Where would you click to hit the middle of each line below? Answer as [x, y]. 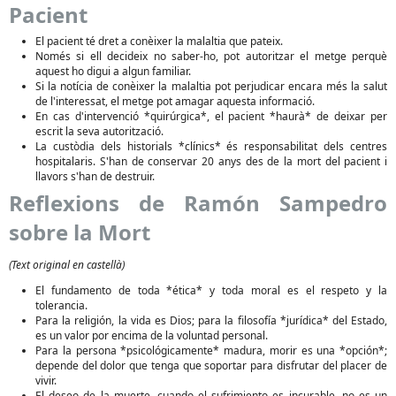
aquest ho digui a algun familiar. [113, 71]
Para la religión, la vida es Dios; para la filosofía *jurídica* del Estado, [211, 320]
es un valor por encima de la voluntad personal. [152, 335]
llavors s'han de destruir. [95, 176]
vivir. [46, 381]
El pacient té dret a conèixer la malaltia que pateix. [159, 41]
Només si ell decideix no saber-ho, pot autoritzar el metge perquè [211, 56]
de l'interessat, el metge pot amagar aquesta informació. [175, 101]
